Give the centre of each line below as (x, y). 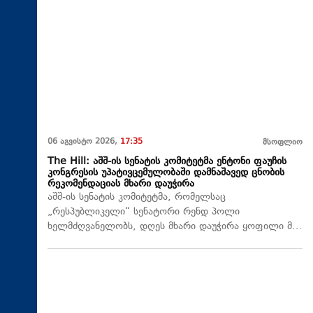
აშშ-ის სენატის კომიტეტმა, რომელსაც (137, 198)
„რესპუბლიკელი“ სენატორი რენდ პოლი (144, 212)
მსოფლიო (283, 143)
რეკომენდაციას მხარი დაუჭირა (121, 184)
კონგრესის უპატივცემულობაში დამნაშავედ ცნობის (166, 173)
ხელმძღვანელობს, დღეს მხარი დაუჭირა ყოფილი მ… (175, 227)
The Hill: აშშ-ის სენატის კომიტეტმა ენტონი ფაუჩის (167, 162)
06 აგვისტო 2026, (84, 143)
